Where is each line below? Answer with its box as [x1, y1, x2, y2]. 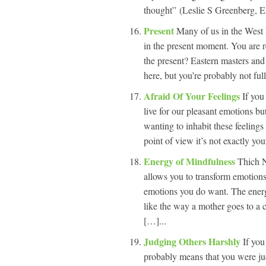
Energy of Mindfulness [144, 154, 237, 168]
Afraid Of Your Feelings [144, 89, 242, 103]
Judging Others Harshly [144, 235, 243, 248]
